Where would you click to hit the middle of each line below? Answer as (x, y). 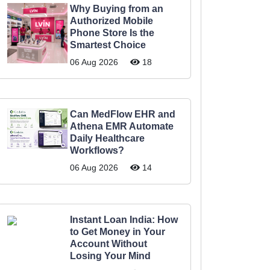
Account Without (108, 244)
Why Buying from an (117, 9)
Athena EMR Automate (122, 126)
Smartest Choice (108, 45)
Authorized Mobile (111, 21)
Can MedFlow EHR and (123, 114)
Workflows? (97, 150)
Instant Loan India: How (124, 220)
